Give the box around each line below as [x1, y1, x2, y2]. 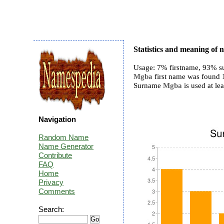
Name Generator [38, 142, 94, 150]
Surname [133, 81, 163, 89]
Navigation [38, 115, 76, 123]
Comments [38, 187, 75, 195]
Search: [38, 205, 64, 213]
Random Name [38, 133, 89, 141]
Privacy [38, 178, 64, 186]
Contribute [38, 151, 72, 159]
